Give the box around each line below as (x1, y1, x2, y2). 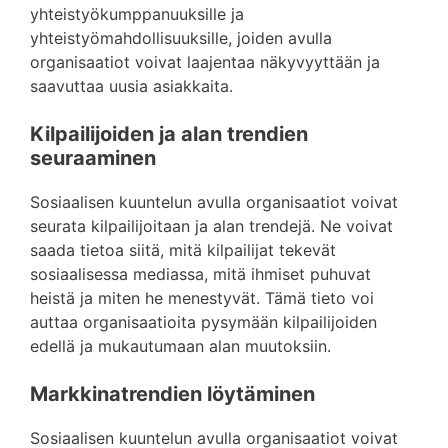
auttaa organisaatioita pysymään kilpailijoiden (30, 312, 377, 332)
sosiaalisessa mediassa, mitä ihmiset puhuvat (30, 264, 371, 284)
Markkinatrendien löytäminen (30, 382, 315, 406)
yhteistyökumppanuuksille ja (30, 4, 244, 24)
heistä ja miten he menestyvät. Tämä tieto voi (30, 288, 374, 308)
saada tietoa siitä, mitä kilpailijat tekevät (30, 240, 336, 260)
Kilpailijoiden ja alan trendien (30, 122, 308, 146)
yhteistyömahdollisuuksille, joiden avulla (30, 28, 332, 48)
